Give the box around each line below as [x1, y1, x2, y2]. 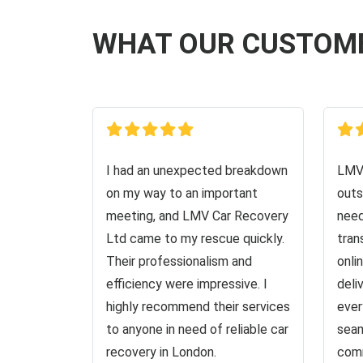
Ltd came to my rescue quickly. [106, 231, 284, 246]
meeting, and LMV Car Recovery [106, 208, 288, 224]
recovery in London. [106, 344, 216, 360]
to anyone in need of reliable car [106, 322, 288, 337]
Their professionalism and [106, 254, 252, 269]
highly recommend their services [106, 299, 290, 314]
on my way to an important [106, 186, 258, 201]
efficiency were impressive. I [106, 276, 267, 292]
